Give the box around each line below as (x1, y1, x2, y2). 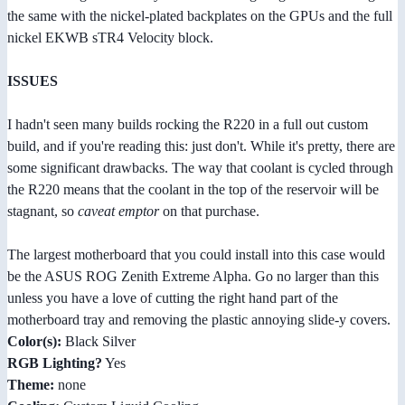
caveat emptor (78, 203, 159, 220)
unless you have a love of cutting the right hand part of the (7, 290, 338, 306)
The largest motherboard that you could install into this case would (7, 247, 385, 263)
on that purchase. (159, 203, 259, 220)
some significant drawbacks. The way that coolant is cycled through (7, 160, 393, 176)
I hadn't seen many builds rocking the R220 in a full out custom (7, 117, 368, 133)
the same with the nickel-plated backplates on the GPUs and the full (7, 8, 392, 24)
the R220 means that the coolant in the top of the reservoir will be (7, 182, 379, 198)
